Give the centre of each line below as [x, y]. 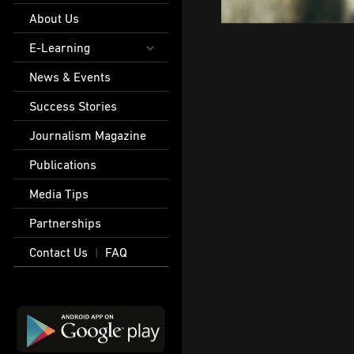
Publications [63, 164]
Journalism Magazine [88, 135]
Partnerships [66, 223]
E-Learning [60, 47]
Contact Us [59, 252]
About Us [55, 18]
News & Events [70, 77]
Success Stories [73, 106]
